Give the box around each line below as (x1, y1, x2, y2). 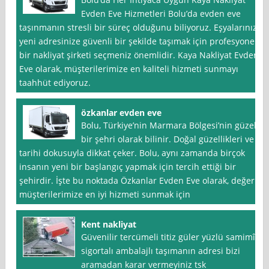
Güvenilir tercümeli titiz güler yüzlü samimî (81, 231, 256, 243)
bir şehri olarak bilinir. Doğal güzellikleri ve (81, 133, 255, 145)
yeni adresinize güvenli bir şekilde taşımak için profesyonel (19, 35, 258, 47)
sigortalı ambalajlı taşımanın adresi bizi (81, 245, 241, 257)
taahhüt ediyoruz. (19, 77, 91, 89)
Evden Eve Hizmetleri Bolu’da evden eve (81, 8, 241, 20)
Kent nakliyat (81, 219, 137, 231)
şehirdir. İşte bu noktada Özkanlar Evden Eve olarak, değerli (19, 175, 260, 187)
